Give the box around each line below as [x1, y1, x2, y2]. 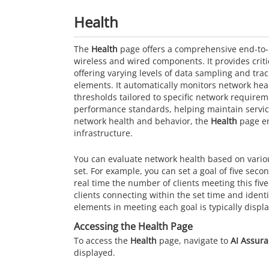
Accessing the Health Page [74, 219, 193, 233]
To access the [74, 234, 130, 246]
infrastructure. [74, 127, 133, 139]
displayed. [74, 246, 115, 258]
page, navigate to [157, 234, 231, 246]
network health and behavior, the [74, 115, 211, 127]
